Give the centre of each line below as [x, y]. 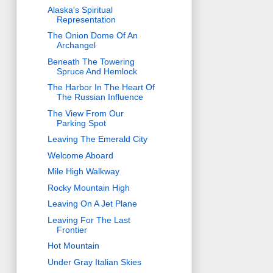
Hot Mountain [73, 246]
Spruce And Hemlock [97, 71]
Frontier [72, 229]
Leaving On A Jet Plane [92, 204]
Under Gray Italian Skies [94, 262]
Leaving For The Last [89, 220]
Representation [86, 19]
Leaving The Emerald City [97, 139]
